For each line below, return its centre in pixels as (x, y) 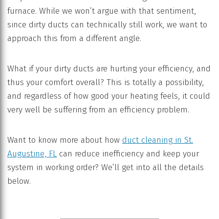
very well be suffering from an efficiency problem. (98, 109)
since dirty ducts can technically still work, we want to (107, 24)
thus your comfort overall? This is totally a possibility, (106, 82)
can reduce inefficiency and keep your (128, 153)
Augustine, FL (32, 153)
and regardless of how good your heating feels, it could (109, 96)
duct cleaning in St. (158, 140)
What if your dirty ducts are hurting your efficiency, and (109, 68)
